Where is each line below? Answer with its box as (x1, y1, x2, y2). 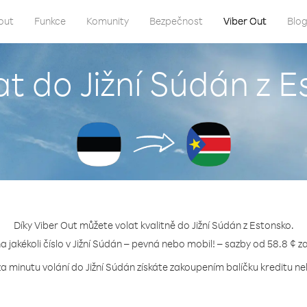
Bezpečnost (149, 14, 203, 27)
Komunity (86, 14, 129, 27)
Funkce (34, 14, 66, 27)
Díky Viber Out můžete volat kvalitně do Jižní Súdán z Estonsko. (13, 219, 294, 232)
